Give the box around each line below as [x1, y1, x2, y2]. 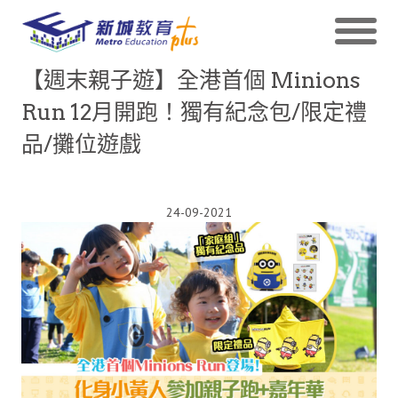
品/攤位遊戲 [21, 131, 141, 157]
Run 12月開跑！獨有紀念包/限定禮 [21, 99, 367, 125]
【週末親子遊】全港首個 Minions [21, 67, 361, 93]
